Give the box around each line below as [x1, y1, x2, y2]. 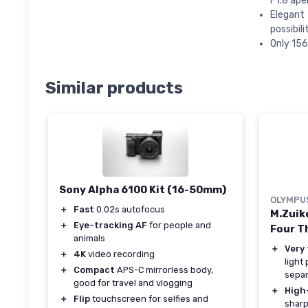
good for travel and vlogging [74, 278, 192, 289]
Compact [74, 265, 115, 276]
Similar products [45, 78, 183, 98]
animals [74, 233, 105, 244]
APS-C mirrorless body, [115, 265, 213, 276]
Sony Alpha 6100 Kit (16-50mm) [59, 184, 226, 197]
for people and [147, 220, 211, 231]
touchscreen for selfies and [90, 294, 208, 305]
